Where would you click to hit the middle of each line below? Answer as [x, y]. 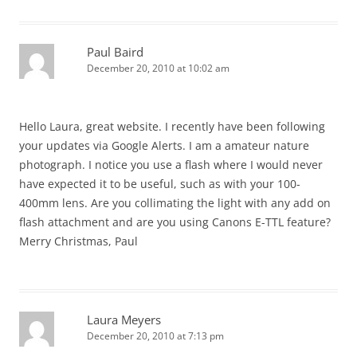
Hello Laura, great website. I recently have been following [172, 126]
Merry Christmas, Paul [78, 241]
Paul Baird [115, 52]
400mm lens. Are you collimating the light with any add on [175, 203]
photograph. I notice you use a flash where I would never [171, 165]
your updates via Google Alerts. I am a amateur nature [164, 145]
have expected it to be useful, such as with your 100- [160, 184]
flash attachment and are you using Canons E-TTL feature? [175, 222]
